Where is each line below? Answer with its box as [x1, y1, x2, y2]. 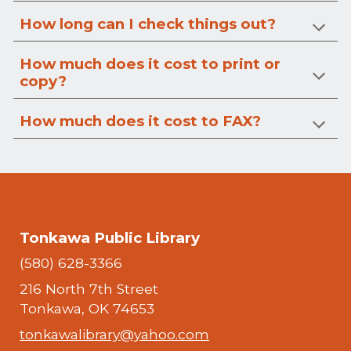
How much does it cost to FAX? [20, 112, 262, 130]
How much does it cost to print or [20, 55, 281, 73]
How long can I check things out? [20, 15, 277, 33]
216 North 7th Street [20, 280, 159, 297]
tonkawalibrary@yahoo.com [20, 326, 210, 342]
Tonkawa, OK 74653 [20, 300, 155, 317]
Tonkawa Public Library [20, 229, 201, 247]
